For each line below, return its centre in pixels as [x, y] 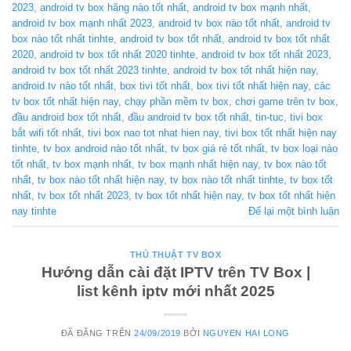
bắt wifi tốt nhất [47, 132]
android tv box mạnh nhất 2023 [82, 23]
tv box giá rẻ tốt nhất [218, 148]
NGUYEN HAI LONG [246, 333]
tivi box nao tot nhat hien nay [153, 132]
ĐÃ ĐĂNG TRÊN [98, 333]
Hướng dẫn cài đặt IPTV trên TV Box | [175, 273]
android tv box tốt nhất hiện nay [244, 70]
